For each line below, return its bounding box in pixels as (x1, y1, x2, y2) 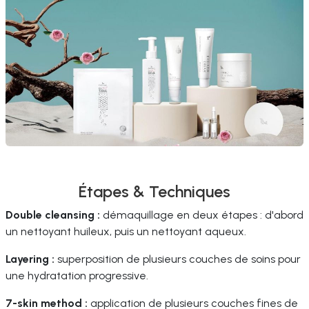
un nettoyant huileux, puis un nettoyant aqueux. (6, 225, 246, 238)
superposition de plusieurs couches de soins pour (54, 252, 301, 266)
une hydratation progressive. (6, 269, 148, 282)
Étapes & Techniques (79, 182, 230, 201)
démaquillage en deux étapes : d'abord (100, 208, 303, 221)
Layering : (6, 252, 54, 266)
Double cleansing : (6, 208, 100, 221)
